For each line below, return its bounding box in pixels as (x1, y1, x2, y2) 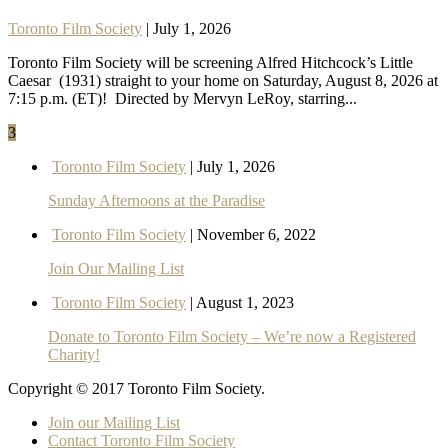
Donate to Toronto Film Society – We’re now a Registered (48, 328, 416, 346)
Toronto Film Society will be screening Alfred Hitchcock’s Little (8, 54, 413, 72)
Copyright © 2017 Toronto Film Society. (8, 380, 265, 398)
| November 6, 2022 (186, 226, 316, 244)
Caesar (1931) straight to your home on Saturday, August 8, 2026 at (8, 72, 438, 90)
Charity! (48, 346, 100, 364)
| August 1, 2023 (186, 294, 294, 312)
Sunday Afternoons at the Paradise (48, 192, 265, 210)
